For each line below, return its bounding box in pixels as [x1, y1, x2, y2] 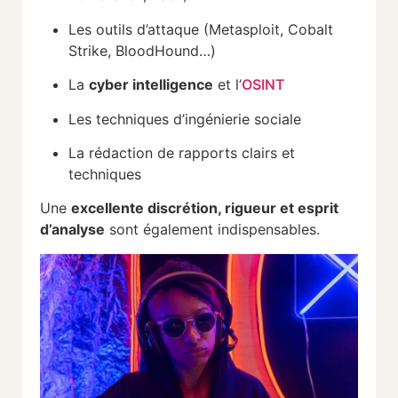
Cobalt [288, 20, 333, 38]
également [143, 220, 218, 239]
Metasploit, [209, 20, 288, 38]
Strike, [68, 41, 115, 60]
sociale [254, 109, 301, 128]
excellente [71, 199, 147, 218]
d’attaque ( [137, 20, 209, 38]
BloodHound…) [115, 41, 216, 60]
